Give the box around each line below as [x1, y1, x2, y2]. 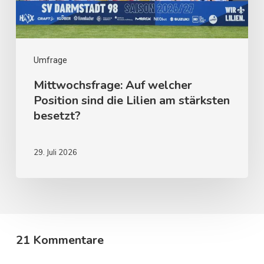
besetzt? [33, 107, 81, 124]
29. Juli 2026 [33, 147, 77, 157]
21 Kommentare [15, 232, 104, 248]
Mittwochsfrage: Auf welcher [33, 77, 192, 93]
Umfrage [33, 55, 67, 65]
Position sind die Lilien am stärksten [33, 92, 230, 108]
